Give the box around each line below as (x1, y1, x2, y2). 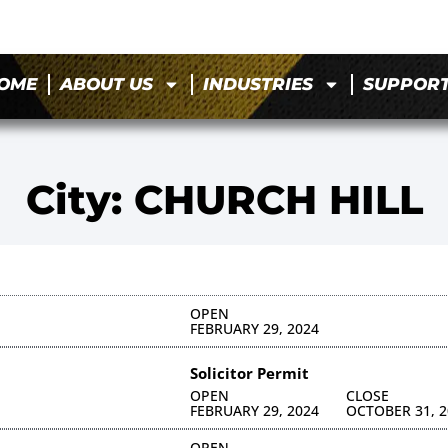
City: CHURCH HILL (25, 174, 423, 224)
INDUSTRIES (203, 74, 314, 95)
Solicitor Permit (189, 362, 309, 383)
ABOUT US (60, 74, 154, 95)
